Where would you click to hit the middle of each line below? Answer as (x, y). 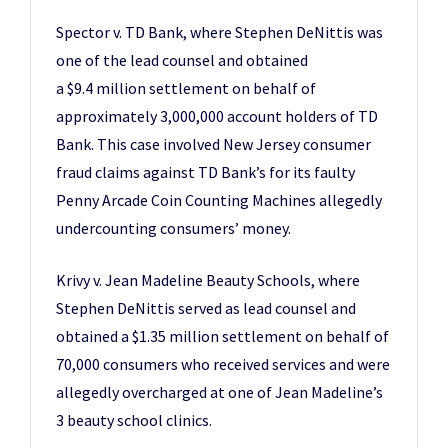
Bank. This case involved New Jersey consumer (213, 144)
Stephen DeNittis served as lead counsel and (206, 308)
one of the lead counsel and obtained (182, 60)
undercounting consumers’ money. (173, 228)
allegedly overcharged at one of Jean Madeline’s (219, 392)
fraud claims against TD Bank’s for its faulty (205, 172)
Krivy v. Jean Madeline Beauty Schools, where (208, 280)
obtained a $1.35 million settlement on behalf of (222, 336)
